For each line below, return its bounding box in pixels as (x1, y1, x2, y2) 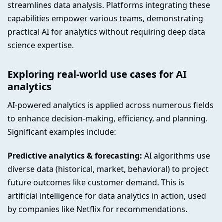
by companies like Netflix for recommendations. (7, 203, 187, 215)
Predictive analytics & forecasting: (7, 150, 142, 161)
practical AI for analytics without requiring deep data (7, 26, 205, 38)
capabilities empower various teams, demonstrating (7, 13, 203, 24)
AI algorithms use (142, 150, 210, 161)
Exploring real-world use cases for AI (7, 67, 187, 81)
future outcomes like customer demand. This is (7, 176, 184, 188)
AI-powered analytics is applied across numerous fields (7, 100, 214, 111)
